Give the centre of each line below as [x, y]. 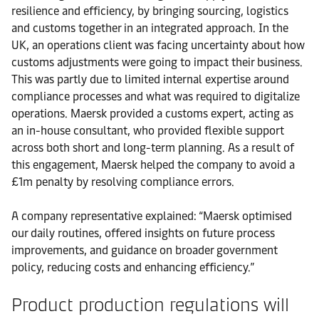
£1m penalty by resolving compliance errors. [123, 182]
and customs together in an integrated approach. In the [150, 28]
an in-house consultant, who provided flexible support [148, 130]
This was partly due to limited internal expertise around [150, 79]
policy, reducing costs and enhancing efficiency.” [133, 267]
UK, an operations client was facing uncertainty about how [158, 45]
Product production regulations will [150, 304]
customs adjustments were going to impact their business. [157, 62]
